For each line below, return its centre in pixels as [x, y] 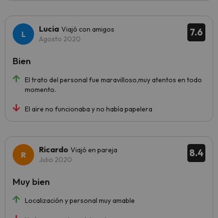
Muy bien [31, 182]
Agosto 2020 [60, 39]
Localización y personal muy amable [80, 201]
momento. [40, 90]
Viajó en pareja [94, 150]
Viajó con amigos [88, 29]
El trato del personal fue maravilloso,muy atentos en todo [113, 80]
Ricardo [54, 150]
